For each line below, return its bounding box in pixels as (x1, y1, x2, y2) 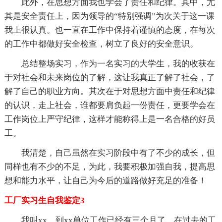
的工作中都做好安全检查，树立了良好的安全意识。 (4, 39, 198, 49)
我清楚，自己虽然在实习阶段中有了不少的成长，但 (21, 148, 215, 158)
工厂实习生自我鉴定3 (4, 195, 85, 205)
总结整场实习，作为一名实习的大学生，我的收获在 (21, 58, 215, 68)
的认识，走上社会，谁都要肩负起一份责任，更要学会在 (4, 100, 215, 110)
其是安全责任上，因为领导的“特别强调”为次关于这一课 (4, 11, 215, 21)
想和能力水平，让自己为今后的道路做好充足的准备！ (4, 175, 207, 185)
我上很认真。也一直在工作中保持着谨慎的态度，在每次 (4, 25, 215, 35)
